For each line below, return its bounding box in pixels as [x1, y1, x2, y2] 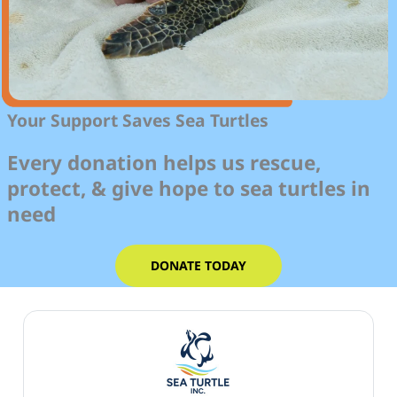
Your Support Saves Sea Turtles [7, 107, 269, 132]
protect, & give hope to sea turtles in [7, 174, 370, 202]
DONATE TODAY [151, 256, 246, 274]
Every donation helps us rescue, [7, 148, 321, 176]
